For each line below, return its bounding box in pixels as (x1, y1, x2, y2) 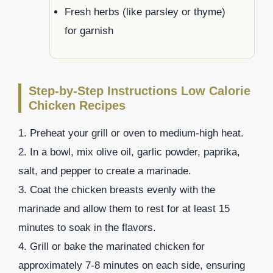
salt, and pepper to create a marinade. (18, 165, 191, 177)
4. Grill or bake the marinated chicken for (18, 240, 205, 252)
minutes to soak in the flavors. (18, 221, 156, 233)
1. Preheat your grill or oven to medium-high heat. (18, 127, 244, 139)
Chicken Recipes (29, 98, 126, 112)
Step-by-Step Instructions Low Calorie (29, 83, 250, 97)
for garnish (65, 24, 113, 37)
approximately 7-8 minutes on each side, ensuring (18, 259, 245, 271)
